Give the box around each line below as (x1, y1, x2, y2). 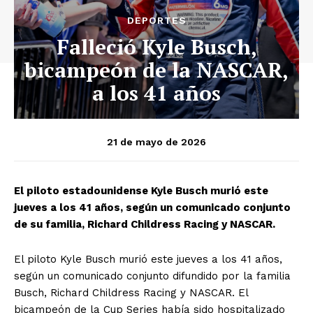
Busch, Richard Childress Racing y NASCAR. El (14, 286, 248, 299)
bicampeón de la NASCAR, (24, 55, 289, 84)
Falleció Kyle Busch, (56, 32, 257, 61)
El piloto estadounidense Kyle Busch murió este (14, 184, 268, 197)
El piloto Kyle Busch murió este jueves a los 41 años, (14, 252, 282, 265)
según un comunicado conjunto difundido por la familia (14, 269, 291, 282)
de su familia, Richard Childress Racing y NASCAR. (14, 217, 275, 231)
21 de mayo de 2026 (107, 136, 206, 147)
